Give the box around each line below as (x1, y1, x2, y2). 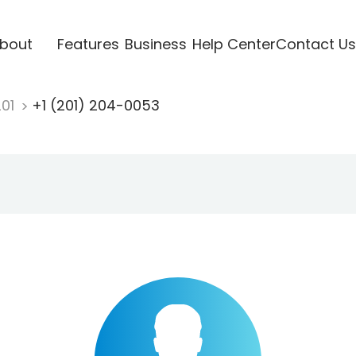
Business (124, 33, 187, 54)
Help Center (192, 33, 276, 54)
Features (56, 33, 119, 54)
